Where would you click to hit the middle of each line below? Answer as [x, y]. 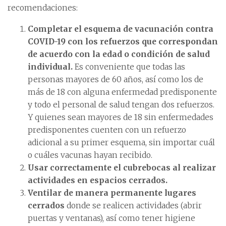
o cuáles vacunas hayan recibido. [90, 155]
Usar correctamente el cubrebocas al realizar [122, 168]
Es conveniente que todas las [129, 67]
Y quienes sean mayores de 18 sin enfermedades [121, 117]
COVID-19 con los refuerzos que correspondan [123, 42]
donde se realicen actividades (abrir [134, 206]
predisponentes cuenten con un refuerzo [107, 130]
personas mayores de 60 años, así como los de [116, 79]
